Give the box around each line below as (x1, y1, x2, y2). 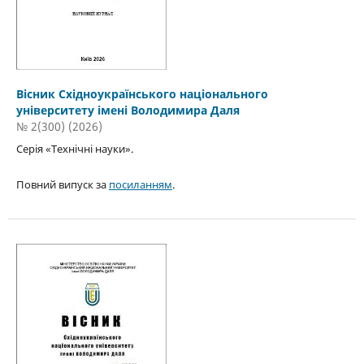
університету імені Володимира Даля (15, 102, 240, 119)
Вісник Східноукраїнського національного (15, 86, 268, 102)
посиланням (108, 177, 172, 193)
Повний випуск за (15, 177, 109, 193)
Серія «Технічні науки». (15, 141, 133, 157)
